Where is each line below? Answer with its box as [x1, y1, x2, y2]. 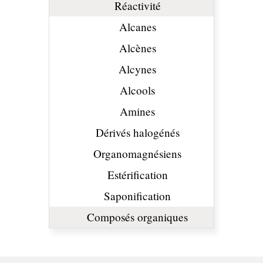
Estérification [107, 167, 168, 182]
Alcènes [119, 40, 156, 55]
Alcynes [119, 61, 156, 76]
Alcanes [119, 19, 156, 34]
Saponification [104, 188, 171, 203]
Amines [120, 103, 155, 119]
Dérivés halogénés [95, 124, 180, 140]
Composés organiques [87, 209, 188, 224]
